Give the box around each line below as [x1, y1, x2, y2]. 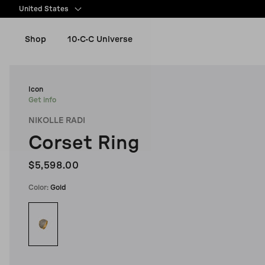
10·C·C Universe [67, 35, 132, 44]
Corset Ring [28, 134, 140, 153]
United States [19, 5, 69, 12]
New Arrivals [28, 70, 102, 82]
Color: [28, 184, 50, 191]
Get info [28, 96, 56, 104]
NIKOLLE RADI [28, 117, 85, 125]
